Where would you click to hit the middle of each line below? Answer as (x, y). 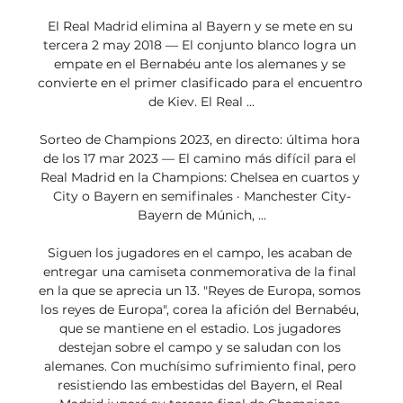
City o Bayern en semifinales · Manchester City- (201, 197)
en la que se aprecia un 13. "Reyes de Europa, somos (200, 291)
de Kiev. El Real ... (201, 102)
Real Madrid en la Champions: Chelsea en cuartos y (200, 178)
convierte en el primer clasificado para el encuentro (200, 83)
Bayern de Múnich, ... (201, 215)
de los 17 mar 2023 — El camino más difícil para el (200, 159)
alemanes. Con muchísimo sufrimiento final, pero (200, 367)
